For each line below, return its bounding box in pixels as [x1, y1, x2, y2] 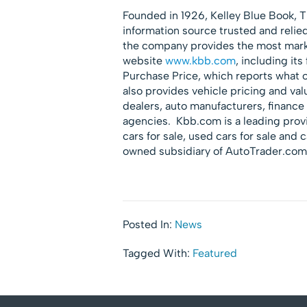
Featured [192, 246, 237, 260]
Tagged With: [122, 246, 193, 260]
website [122, 53, 165, 67]
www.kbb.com [164, 53, 236, 67]
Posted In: [122, 217, 175, 231]
